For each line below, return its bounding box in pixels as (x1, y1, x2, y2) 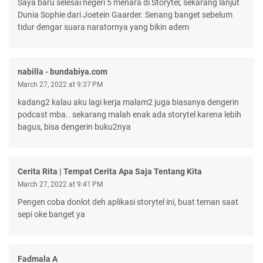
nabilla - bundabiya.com (18, 66, 107, 76)
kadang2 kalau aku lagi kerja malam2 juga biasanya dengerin (18, 97, 239, 107)
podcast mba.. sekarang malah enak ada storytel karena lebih (18, 109, 241, 119)
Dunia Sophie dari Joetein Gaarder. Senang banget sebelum (18, 9, 232, 19)
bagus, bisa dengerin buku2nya (18, 122, 131, 131)
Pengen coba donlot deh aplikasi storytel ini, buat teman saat (18, 197, 238, 207)
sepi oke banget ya (18, 209, 85, 219)
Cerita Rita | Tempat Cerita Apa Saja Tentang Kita (18, 166, 202, 176)
